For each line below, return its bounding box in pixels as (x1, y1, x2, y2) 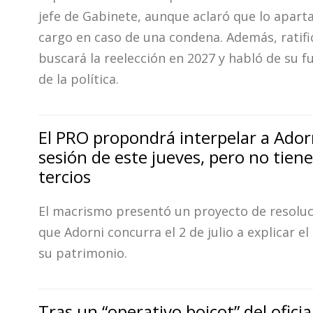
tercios (38, 165, 91, 188)
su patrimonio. (38, 245, 127, 261)
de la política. (38, 71, 119, 87)
